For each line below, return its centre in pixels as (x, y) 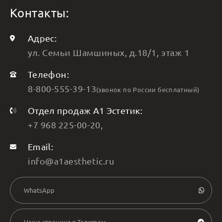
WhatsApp (39, 190)
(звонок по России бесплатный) (148, 89)
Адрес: (42, 38)
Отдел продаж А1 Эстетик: (85, 110)
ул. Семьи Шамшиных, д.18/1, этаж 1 (109, 52)
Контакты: (40, 12)
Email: (41, 146)
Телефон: (48, 74)
